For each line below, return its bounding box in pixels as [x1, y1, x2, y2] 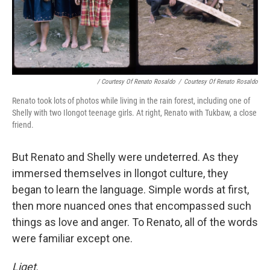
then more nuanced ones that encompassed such [12, 199, 251, 212]
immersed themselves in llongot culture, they [12, 166, 228, 180]
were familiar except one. [12, 231, 133, 245]
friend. [12, 119, 34, 130]
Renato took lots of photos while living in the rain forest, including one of [12, 95, 250, 105]
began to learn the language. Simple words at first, [12, 183, 249, 196]
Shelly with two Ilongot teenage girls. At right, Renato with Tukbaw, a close [12, 107, 257, 118]
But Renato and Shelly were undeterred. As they [12, 150, 239, 163]
